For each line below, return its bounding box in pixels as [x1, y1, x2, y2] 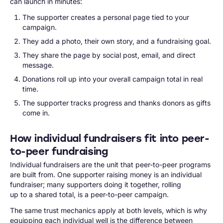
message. [22, 61, 54, 69]
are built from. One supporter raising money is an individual [10, 170, 202, 179]
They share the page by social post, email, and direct [22, 51, 196, 59]
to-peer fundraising [10, 145, 108, 157]
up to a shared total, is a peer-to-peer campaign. [10, 190, 169, 199]
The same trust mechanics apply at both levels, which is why [10, 206, 207, 215]
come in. [22, 109, 50, 117]
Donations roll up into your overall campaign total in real [22, 75, 203, 83]
